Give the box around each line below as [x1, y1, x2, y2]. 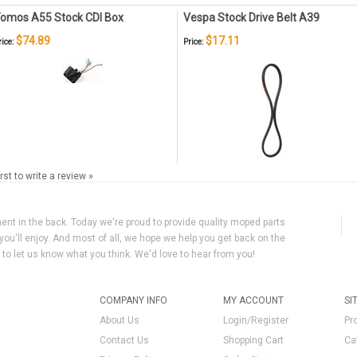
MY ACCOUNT [223, 295, 284, 306]
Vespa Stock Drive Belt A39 [183, 11, 320, 24]
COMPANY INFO [100, 295, 167, 306]
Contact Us [100, 335, 149, 346]
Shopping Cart [223, 335, 284, 346]
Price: [183, 37, 203, 46]
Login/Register [223, 315, 288, 326]
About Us [100, 315, 139, 326]
